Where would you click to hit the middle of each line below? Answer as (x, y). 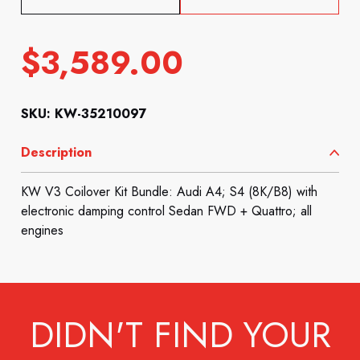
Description (57, 152)
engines (43, 230)
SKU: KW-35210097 (84, 113)
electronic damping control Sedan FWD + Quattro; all (167, 211)
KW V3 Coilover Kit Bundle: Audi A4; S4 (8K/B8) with (170, 191)
